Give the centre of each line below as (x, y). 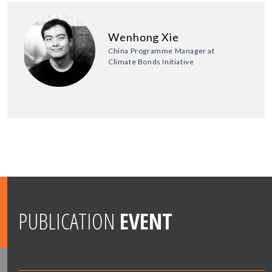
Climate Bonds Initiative (151, 62)
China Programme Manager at (161, 51)
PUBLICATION (69, 222)
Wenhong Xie (144, 37)
